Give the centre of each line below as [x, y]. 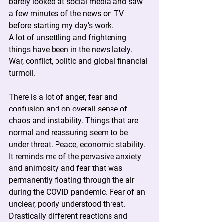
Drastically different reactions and [69, 216]
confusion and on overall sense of [69, 109]
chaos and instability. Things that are [75, 121]
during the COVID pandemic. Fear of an [78, 192]
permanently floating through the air [73, 180]
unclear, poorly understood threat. [68, 204]
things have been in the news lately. [72, 49]
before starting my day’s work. [61, 26]
